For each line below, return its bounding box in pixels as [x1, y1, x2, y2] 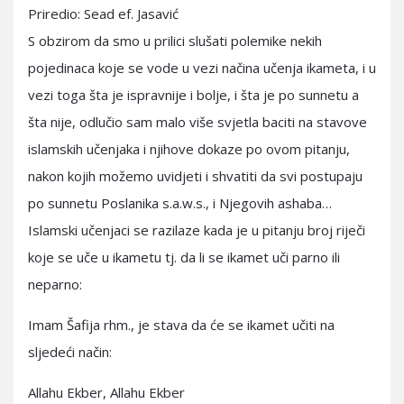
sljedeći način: [28, 343, 112, 361]
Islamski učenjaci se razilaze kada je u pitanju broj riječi [28, 221, 365, 239]
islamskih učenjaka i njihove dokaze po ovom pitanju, [28, 140, 350, 158]
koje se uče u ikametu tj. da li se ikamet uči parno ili [28, 248, 340, 266]
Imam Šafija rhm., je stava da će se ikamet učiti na [28, 316, 335, 334]
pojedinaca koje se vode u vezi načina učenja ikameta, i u [28, 59, 376, 77]
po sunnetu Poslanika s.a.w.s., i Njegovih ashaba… [28, 194, 332, 212]
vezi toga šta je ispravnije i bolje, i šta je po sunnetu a [28, 86, 359, 104]
